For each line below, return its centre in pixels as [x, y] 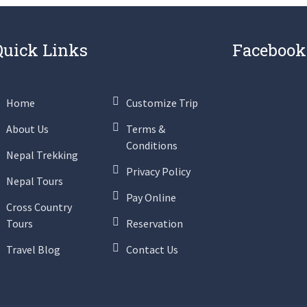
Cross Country [39, 207]
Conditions [152, 145]
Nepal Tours [35, 181]
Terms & [146, 129]
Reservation [155, 223]
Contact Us [152, 249]
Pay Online [151, 197]
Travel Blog [33, 249]
